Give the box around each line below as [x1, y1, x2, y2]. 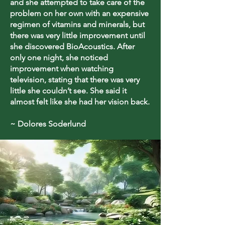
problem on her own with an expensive [10, 9, 149, 18]
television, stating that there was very [10, 75, 140, 84]
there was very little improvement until [10, 31, 145, 40]
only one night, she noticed [10, 53, 108, 62]
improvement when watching [10, 64, 114, 73]
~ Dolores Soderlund [10, 119, 86, 129]
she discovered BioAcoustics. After [10, 42, 135, 51]
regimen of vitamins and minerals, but [10, 20, 145, 29]
